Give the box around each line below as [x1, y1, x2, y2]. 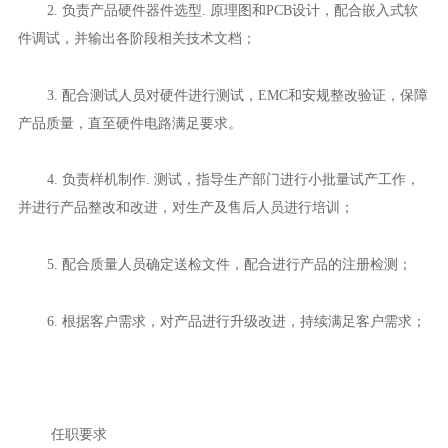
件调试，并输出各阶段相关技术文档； [17, 29, 256, 46]
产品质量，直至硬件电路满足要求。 [17, 114, 242, 131]
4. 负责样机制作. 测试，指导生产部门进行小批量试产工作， [46, 171, 420, 188]
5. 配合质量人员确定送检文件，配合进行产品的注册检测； [46, 256, 412, 272]
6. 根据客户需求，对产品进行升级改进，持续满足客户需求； [46, 312, 426, 329]
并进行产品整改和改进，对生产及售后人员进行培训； [17, 199, 354, 216]
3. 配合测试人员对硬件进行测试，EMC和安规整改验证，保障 [46, 86, 428, 103]
